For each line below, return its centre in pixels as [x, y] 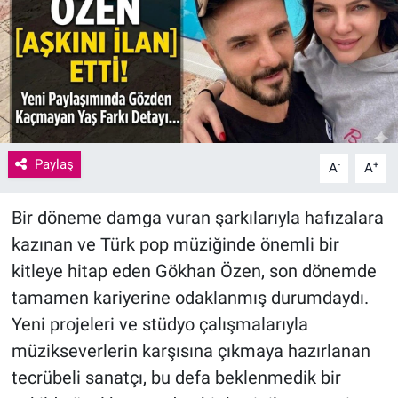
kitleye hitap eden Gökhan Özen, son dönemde [194, 271]
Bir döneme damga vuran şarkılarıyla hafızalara [197, 218]
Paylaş [54, 165]
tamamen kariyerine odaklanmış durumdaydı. [190, 298]
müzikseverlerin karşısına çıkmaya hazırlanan [191, 351]
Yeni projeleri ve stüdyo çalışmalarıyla [159, 325]
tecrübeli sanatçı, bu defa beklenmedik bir [176, 378]
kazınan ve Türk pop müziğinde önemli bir [175, 245]
